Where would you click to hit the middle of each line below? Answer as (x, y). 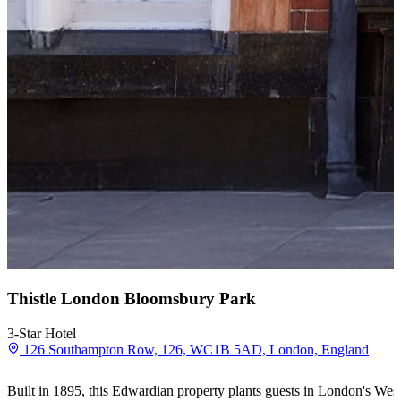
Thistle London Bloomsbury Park (132, 299)
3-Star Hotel (42, 334)
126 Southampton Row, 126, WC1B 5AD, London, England (196, 350)
